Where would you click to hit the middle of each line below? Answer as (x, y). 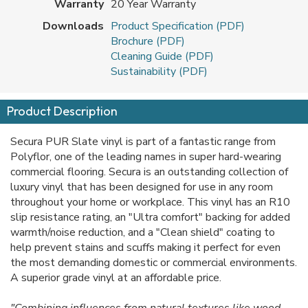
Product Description (62, 111)
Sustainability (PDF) (159, 72)
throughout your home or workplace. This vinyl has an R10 (150, 202)
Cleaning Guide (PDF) (162, 57)
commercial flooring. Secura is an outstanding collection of (149, 172)
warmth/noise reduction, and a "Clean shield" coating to (143, 233)
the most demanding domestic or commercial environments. (154, 263)
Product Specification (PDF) (178, 26)
